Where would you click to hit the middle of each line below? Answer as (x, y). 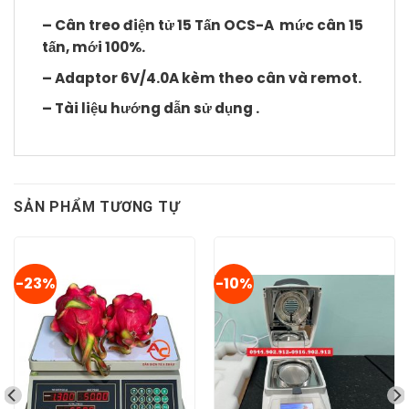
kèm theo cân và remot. (272, 78)
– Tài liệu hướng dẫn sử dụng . (151, 109)
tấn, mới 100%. (94, 47)
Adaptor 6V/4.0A (118, 78)
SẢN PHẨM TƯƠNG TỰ (97, 207)
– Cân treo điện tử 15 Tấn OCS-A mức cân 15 (203, 26)
